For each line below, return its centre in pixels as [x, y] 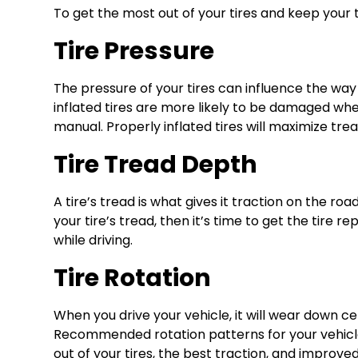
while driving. [93, 241]
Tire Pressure [134, 51]
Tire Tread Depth [156, 165]
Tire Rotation [133, 278]
